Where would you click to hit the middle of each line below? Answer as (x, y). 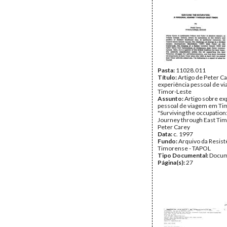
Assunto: (171, 99)
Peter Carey (174, 127)
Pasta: (167, 70)
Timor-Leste (175, 91)
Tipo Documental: (183, 155)
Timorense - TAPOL (184, 148)
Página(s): (172, 162)
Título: (168, 77)
